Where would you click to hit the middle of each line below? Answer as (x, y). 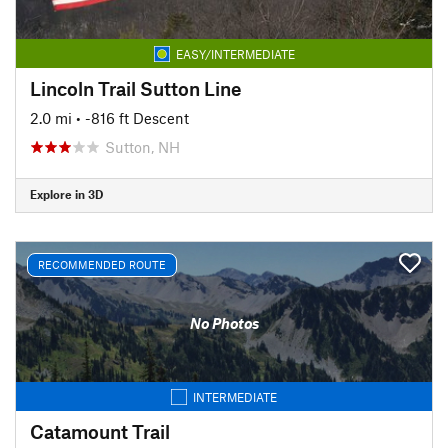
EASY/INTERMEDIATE (235, 53)
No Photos (224, 323)
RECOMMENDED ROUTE (102, 264)
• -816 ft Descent (132, 117)
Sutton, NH (142, 146)
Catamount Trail (100, 431)
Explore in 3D (66, 194)
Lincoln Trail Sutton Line (136, 88)
